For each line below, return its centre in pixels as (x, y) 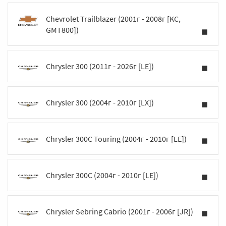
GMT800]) (62, 30)
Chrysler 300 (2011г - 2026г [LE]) (100, 66)
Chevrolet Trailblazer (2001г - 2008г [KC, (113, 19)
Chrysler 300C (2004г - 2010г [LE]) (102, 175)
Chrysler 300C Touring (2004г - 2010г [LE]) (116, 139)
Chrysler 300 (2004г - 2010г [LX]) (100, 102)
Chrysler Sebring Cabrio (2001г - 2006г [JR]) (120, 211)
